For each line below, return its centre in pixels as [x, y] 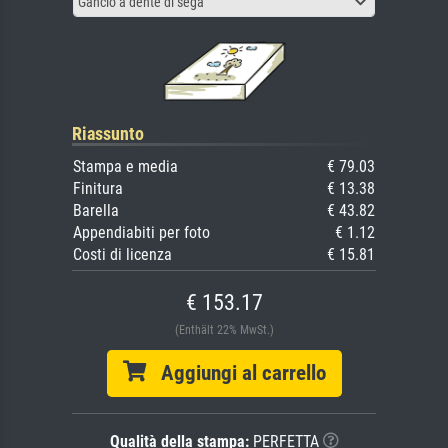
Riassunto [108, 134]
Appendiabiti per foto [141, 233]
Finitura [98, 189]
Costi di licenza [122, 255]
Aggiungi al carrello [235, 373]
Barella [96, 211]
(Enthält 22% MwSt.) [224, 330]
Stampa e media [125, 167]
